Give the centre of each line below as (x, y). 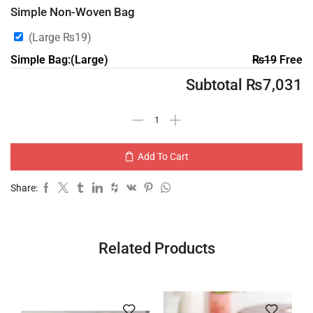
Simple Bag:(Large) (59, 59)
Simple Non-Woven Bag (73, 12)
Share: (24, 188)
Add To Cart (163, 157)
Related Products (156, 248)
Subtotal (216, 84)
